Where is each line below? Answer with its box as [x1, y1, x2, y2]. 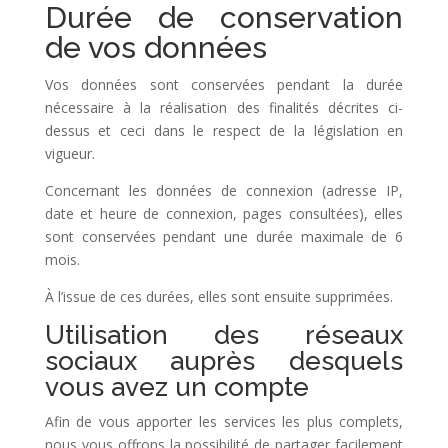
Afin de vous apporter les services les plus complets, [44, 412, 404, 431]
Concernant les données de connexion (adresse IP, [44, 181, 404, 200]
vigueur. [44, 144, 95, 163]
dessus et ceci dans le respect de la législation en [44, 121, 404, 140]
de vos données [44, 30, 267, 65]
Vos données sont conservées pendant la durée [44, 75, 404, 94]
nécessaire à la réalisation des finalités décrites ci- [44, 98, 404, 117]
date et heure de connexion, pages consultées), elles [44, 204, 404, 223]
